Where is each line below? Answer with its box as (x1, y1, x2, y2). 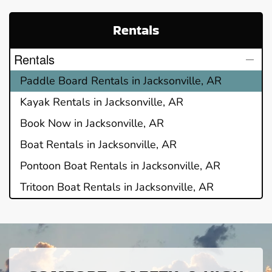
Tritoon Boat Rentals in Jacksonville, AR (20, 179, 214, 194)
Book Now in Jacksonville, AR (20, 115, 164, 131)
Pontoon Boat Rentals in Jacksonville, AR (20, 158, 220, 173)
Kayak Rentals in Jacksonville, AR (20, 94, 183, 109)
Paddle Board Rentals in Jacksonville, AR (20, 73, 222, 88)
